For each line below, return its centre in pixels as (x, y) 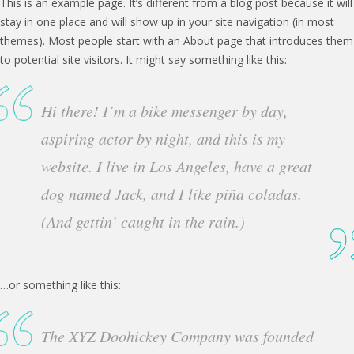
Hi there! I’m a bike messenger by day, (165, 111)
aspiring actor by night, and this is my (164, 138)
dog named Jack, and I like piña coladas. (172, 194)
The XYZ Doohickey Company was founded (178, 336)
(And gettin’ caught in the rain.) (143, 221)
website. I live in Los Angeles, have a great (177, 166)
